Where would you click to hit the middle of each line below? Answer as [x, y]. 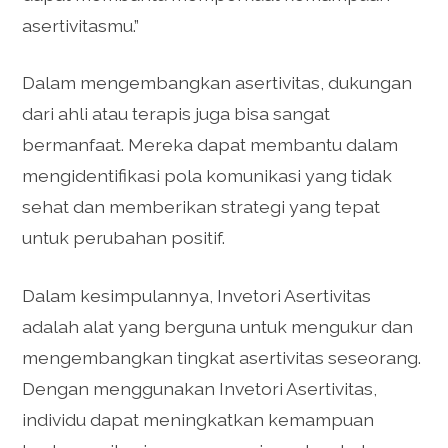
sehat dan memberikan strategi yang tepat [201, 207]
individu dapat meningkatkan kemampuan [198, 419]
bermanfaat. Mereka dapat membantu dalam [210, 145]
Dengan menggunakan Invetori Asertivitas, [200, 388]
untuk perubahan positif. [124, 238]
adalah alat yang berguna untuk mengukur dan [218, 326]
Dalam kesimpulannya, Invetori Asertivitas [197, 295]
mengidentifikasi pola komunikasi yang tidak [207, 176]
